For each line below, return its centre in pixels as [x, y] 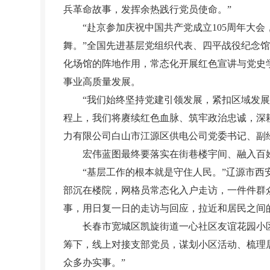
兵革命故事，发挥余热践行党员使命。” [147, 9]
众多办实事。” [94, 262]
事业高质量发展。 [102, 82]
